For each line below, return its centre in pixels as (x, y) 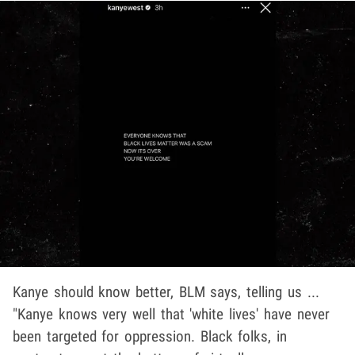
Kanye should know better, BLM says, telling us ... (166, 292)
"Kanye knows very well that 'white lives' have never (171, 315)
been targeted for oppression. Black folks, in (150, 337)
